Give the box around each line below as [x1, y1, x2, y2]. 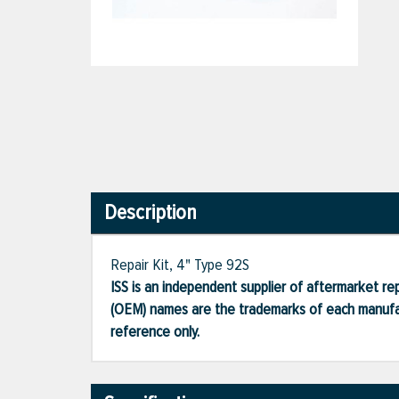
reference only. [110, 322, 199, 342]
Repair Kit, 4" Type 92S [110, 255, 249, 275]
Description [104, 199, 197, 226]
